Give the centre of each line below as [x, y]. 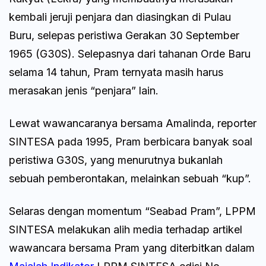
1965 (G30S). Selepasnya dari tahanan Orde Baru [130, 53]
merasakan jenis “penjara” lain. [84, 90]
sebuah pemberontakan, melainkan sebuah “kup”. [130, 178]
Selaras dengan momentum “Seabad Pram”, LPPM [132, 211]
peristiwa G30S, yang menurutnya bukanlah [116, 160]
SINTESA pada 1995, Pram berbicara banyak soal [131, 141]
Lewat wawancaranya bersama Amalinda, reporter [133, 123]
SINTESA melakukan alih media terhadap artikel [126, 229]
